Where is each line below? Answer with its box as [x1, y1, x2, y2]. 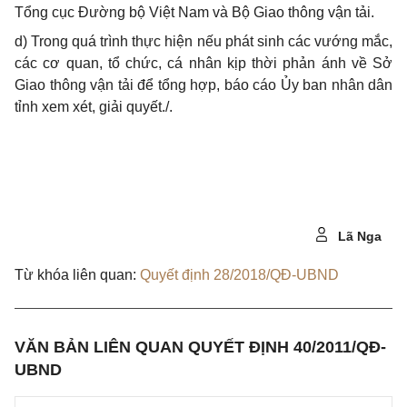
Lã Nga [334, 229, 382, 243]
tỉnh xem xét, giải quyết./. [15, 99, 173, 114]
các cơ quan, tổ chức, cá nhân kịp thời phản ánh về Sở [15, 55, 392, 71]
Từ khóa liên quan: [15, 267, 136, 283]
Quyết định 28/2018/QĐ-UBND [140, 267, 339, 283]
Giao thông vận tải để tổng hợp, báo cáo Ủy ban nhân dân [15, 77, 392, 93]
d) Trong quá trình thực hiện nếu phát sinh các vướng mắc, [15, 34, 392, 49]
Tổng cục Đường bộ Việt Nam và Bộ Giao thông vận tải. [15, 5, 374, 20]
